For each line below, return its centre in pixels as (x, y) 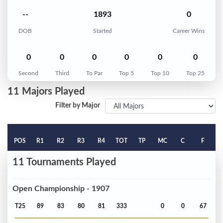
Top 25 (195, 73)
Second (28, 73)
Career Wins (189, 31)
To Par (94, 73)
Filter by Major (78, 106)
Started (102, 31)
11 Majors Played (46, 92)
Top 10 (160, 73)
